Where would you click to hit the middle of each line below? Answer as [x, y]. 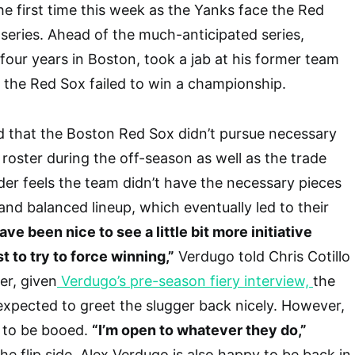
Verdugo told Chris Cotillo [262, 256]
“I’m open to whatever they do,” [199, 330]
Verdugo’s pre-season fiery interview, [185, 281]
